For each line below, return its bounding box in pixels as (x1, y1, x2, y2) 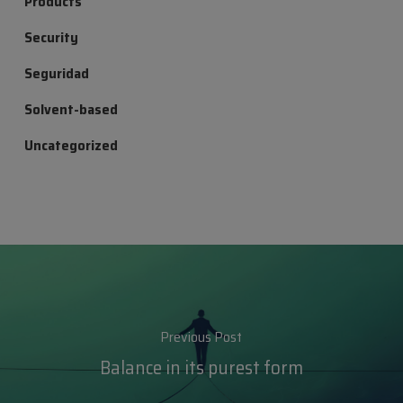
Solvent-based (23, 98, 118, 121)
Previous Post (160, 325, 243, 348)
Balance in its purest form (99, 352, 303, 382)
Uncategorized (23, 134, 118, 157)
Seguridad (23, 62, 89, 85)
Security (23, 26, 78, 49)
